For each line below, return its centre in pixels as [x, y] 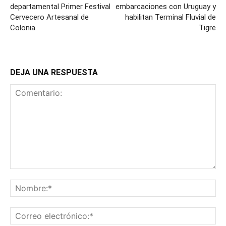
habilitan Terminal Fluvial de [171, 17]
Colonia [23, 28]
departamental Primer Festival [60, 7]
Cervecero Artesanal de [49, 17]
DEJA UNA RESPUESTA [54, 73]
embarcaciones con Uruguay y [166, 7]
